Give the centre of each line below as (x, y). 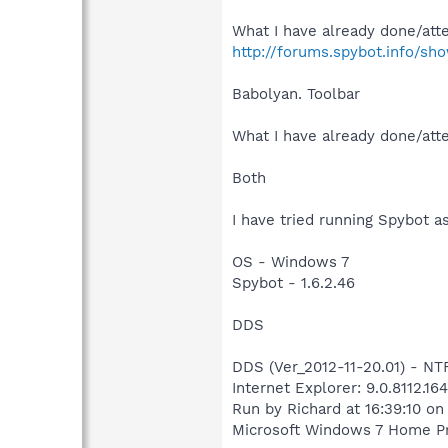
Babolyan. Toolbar (296, 93)
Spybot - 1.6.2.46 (293, 282)
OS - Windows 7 (290, 261)
